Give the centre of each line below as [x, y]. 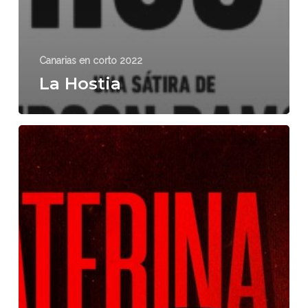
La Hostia [80, 83]
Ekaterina [41, 131]
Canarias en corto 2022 [90, 60]
